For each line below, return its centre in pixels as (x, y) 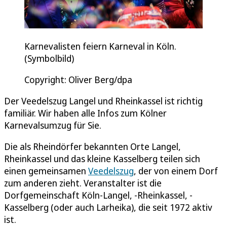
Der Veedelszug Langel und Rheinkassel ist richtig (103, 101)
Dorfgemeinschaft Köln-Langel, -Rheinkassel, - (98, 195)
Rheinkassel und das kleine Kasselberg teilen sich (102, 159)
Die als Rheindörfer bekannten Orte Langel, (92, 147)
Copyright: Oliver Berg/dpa (78, 80)
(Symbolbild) (49, 59)
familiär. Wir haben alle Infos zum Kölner (85, 113)
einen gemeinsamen (46, 171)
